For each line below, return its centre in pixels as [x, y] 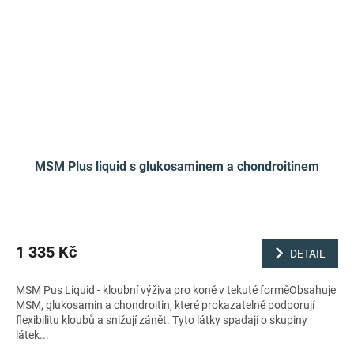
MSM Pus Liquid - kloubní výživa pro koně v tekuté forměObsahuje [176, 290]
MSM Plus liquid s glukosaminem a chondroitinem [177, 166]
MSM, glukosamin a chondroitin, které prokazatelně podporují [165, 305]
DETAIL [308, 253]
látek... [32, 335]
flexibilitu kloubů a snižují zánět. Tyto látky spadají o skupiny [162, 320]
